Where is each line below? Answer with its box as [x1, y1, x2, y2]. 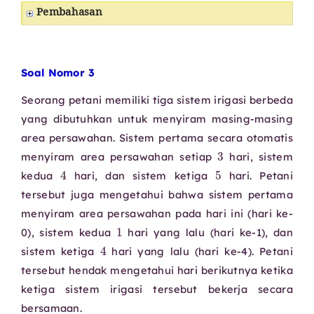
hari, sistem [224, 150, 293, 164]
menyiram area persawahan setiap [21, 150, 218, 164]
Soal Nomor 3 [21, 66, 95, 80]
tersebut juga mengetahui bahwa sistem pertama [21, 188, 293, 202]
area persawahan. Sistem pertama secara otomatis [21, 131, 293, 145]
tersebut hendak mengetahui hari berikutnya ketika [21, 264, 293, 278]
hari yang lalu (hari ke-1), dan [122, 226, 293, 240]
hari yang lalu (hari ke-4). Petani [106, 245, 293, 259]
